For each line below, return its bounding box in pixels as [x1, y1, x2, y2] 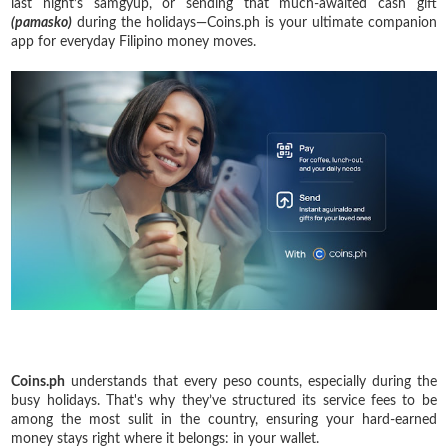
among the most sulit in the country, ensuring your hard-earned [11, 412, 437, 427]
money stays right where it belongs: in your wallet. [11, 431, 320, 446]
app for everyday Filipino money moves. [11, 34, 257, 49]
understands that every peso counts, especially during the [65, 374, 437, 389]
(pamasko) [11, 15, 73, 30]
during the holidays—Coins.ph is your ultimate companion [72, 15, 437, 30]
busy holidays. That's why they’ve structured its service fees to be [11, 393, 437, 408]
